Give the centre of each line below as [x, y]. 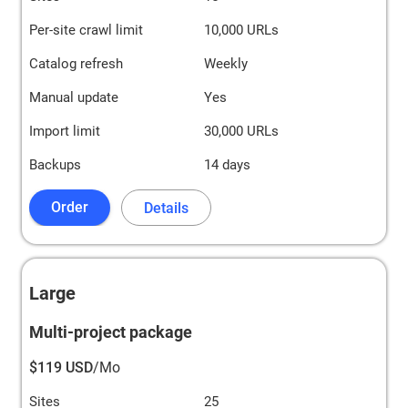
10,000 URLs [241, 30]
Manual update [74, 97]
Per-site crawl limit [86, 30]
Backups [55, 165]
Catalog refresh [76, 64]
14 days [227, 165]
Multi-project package [111, 332]
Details [166, 208]
